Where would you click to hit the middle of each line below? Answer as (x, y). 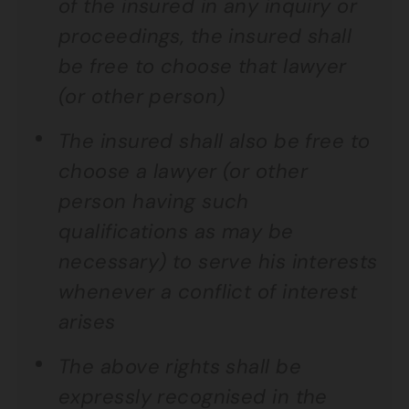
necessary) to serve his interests (218, 262)
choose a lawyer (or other (184, 171)
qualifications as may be (176, 231)
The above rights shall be (180, 367)
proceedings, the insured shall (205, 36)
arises (87, 322)
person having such (154, 201)
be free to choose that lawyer (203, 66)
